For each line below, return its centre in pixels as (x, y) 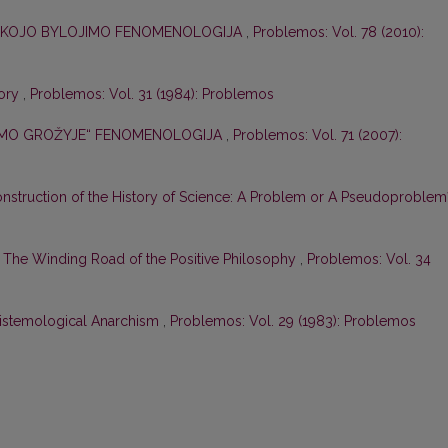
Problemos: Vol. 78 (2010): (338, 32)
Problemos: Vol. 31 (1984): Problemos (152, 94)
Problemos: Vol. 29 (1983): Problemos (293, 321)
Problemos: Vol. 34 (369, 259)
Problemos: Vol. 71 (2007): (317, 135)
